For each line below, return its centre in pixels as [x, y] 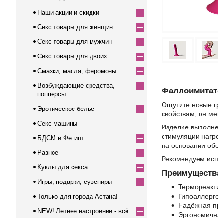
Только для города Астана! [78, 196]
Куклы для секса [63, 167]
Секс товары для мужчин [75, 42]
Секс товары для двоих [72, 56]
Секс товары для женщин [75, 27]
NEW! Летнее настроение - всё [83, 211]
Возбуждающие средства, [76, 85]
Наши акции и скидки [68, 12]
